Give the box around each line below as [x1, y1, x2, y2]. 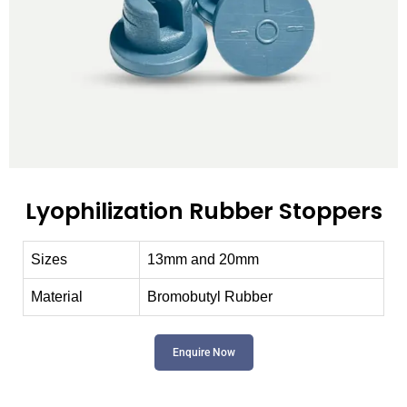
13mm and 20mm [147, 251, 259, 267]
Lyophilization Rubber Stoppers [25, 194, 382, 227]
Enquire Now [172, 345, 235, 359]
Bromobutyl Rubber [147, 288, 273, 304]
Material [31, 288, 83, 304]
